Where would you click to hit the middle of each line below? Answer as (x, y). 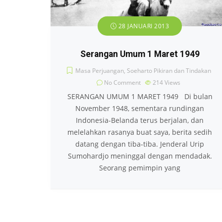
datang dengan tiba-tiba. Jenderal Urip (140, 144)
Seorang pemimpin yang (140, 168)
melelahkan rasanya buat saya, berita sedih (140, 132)
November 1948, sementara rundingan (140, 109)
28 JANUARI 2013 (143, 26)
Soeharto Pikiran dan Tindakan (169, 71)
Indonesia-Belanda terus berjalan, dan (140, 120)
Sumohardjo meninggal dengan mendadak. (140, 156)
